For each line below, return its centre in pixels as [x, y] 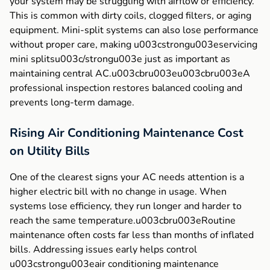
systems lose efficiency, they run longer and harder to [126, 206]
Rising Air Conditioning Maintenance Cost [127, 133]
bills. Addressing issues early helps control [103, 250]
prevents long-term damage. [72, 103]
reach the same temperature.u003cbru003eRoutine [123, 221]
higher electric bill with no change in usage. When [118, 192]
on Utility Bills [50, 151]
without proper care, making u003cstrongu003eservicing [133, 45]
